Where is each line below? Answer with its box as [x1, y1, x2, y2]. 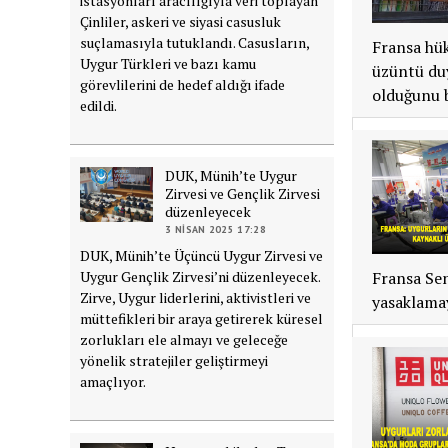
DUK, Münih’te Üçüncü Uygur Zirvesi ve [80, 245, 324, 265]
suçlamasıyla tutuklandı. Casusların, [80, 32, 310, 52]
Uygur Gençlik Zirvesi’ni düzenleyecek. [80, 266, 321, 286]
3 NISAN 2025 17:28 [165, 222, 266, 236]
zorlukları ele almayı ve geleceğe [80, 329, 289, 349]
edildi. [80, 95, 118, 115]
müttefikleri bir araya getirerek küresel [80, 308, 324, 328]
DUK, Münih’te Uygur [165, 165, 298, 185]
